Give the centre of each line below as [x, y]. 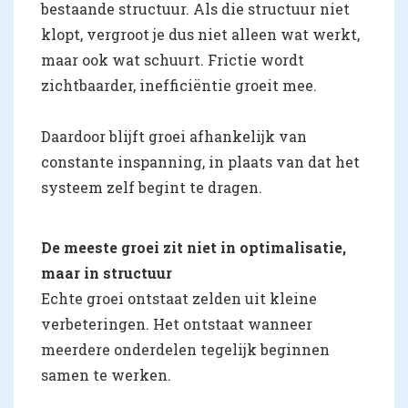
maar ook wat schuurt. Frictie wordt [173, 60]
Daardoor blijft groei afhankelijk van [174, 137]
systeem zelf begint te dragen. [152, 188]
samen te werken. [106, 375]
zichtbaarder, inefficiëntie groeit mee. [179, 86]
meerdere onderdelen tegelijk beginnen [185, 350]
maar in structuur [107, 273]
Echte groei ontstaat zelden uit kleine [179, 299]
